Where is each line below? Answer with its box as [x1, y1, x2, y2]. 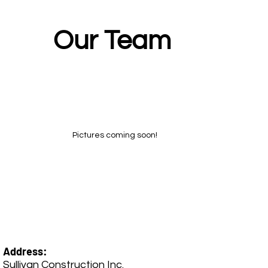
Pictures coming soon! [72, 131, 158, 140]
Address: [2, 244, 47, 258]
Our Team [53, 27, 171, 55]
